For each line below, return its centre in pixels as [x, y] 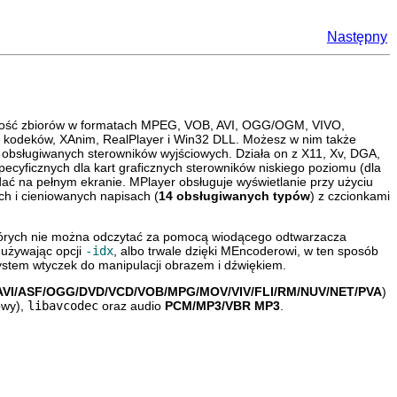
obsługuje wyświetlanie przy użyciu [274, 181]
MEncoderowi [259, 250]
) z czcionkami [350, 195]
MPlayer [152, 181]
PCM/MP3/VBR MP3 [222, 305]
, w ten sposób [338, 250]
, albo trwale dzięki [167, 250]
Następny [357, 37]
